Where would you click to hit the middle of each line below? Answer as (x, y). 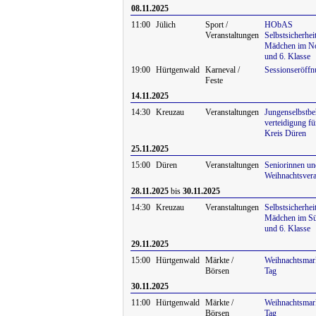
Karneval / (223, 70)
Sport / (217, 25)
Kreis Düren (285, 133)
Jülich (166, 25)
